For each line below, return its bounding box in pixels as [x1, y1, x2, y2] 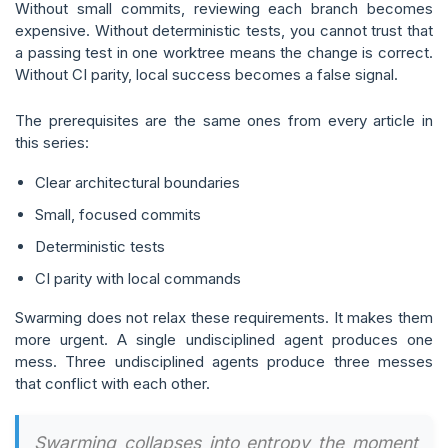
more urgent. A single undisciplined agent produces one [15, 330, 433, 349]
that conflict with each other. [15, 374, 210, 393]
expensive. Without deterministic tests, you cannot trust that [15, 21, 433, 40]
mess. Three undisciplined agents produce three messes [15, 352, 433, 371]
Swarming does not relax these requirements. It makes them [15, 308, 433, 327]
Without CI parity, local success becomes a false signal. [15, 65, 398, 84]
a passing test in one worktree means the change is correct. [15, 43, 433, 62]
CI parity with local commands [35, 269, 241, 288]
